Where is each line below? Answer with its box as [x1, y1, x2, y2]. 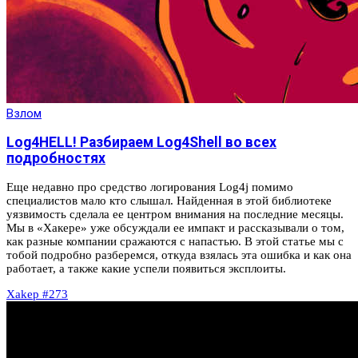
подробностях [6, 150, 105, 167]
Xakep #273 [6, 287, 68, 300]
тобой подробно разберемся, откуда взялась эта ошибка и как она [6, 248, 352, 261]
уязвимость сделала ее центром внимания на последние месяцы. [6, 207, 344, 221]
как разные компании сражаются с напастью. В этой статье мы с [6, 234, 344, 248]
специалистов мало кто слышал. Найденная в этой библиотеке [6, 193, 332, 207]
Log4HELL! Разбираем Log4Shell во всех [6, 134, 276, 151]
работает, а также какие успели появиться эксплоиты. [6, 261, 286, 275]
